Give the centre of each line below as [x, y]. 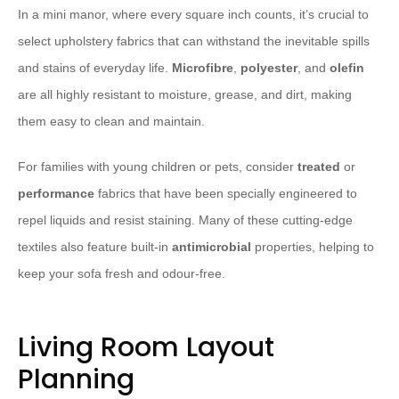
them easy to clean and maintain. [111, 122]
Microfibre [203, 68]
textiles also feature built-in [95, 247]
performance [56, 194]
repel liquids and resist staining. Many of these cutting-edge [185, 220]
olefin [347, 68]
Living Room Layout [146, 348]
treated [319, 167]
